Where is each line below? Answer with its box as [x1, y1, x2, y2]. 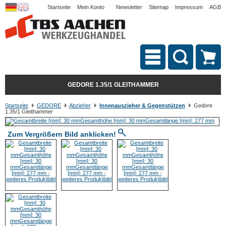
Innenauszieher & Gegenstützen [99, 102, 185, 108]
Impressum [175, 4, 203, 10]
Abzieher [69, 102, 91, 108]
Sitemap [149, 4, 168, 10]
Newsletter [116, 4, 142, 10]
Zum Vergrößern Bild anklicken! [8, 130, 118, 138]
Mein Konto [77, 4, 104, 10]
